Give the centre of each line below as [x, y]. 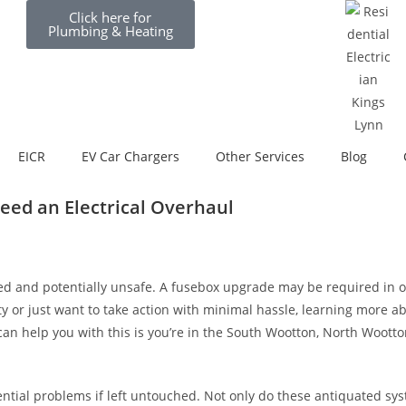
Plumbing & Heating [110, 31]
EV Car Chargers [130, 156]
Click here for [111, 17]
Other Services [260, 156]
